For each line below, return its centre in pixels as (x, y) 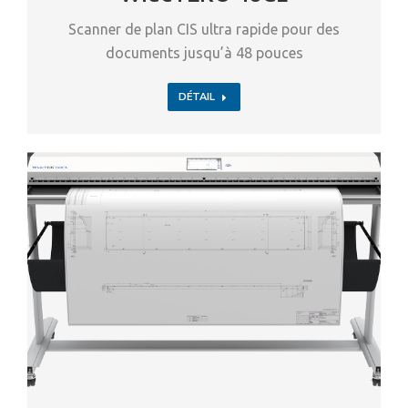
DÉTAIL (197, 97)
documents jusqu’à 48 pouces (204, 53)
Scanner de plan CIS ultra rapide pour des (204, 30)
